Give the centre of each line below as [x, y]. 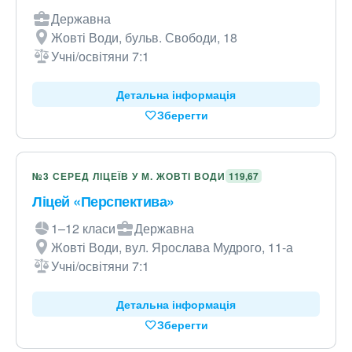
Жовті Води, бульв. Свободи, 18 [144, 37]
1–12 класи [83, 228]
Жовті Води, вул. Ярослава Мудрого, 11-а [172, 247]
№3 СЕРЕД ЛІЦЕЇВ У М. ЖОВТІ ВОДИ [129, 176]
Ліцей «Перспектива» [103, 201]
